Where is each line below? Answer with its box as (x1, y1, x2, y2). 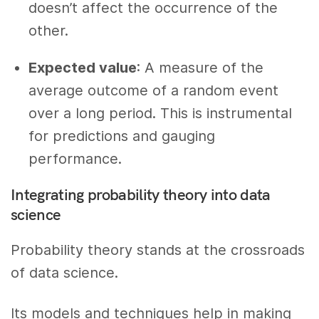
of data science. (11, 264, 119, 282)
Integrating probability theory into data (11, 184, 271, 205)
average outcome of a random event (28, 82, 278, 100)
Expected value (28, 59, 137, 77)
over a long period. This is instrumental (28, 105, 292, 122)
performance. (28, 150, 122, 168)
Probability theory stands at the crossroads (11, 241, 305, 259)
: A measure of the (137, 59, 263, 77)
